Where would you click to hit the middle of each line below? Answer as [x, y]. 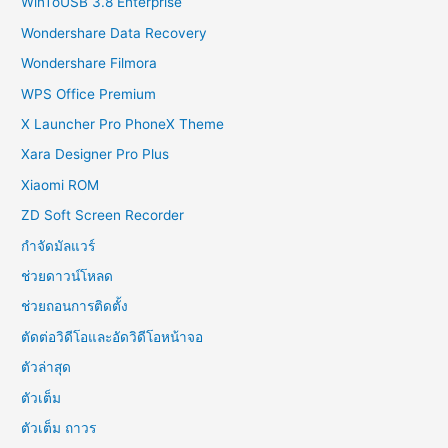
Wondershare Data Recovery [114, 32]
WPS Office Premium [89, 93]
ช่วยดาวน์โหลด [67, 275]
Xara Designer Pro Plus [95, 154]
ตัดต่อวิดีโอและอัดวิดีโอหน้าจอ [112, 336]
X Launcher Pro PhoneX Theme [123, 123]
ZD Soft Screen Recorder [103, 215]
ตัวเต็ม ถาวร [59, 427]
